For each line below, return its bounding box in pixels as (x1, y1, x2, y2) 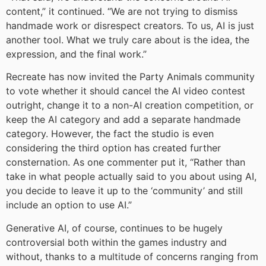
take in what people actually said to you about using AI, (6, 170, 256, 183)
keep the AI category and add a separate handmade (6, 113, 240, 126)
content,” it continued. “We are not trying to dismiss (6, 5, 237, 17)
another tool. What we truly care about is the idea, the (6, 33, 249, 46)
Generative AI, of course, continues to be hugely (6, 221, 223, 234)
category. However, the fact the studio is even (6, 128, 214, 140)
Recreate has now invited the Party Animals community (6, 71, 255, 83)
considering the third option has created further (6, 142, 221, 154)
